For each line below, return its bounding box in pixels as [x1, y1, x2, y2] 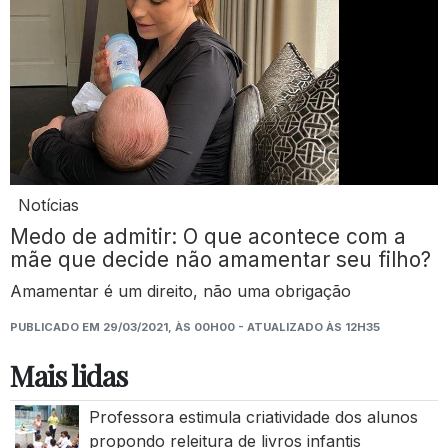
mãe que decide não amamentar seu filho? [10, 246, 431, 272]
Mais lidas [10, 355, 127, 394]
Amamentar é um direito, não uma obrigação [10, 280, 351, 301]
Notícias [18, 194, 79, 215]
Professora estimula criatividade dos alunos [88, 406, 418, 427]
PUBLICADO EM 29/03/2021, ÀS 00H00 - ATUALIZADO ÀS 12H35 [10, 319, 380, 334]
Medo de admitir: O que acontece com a [10, 223, 406, 249]
